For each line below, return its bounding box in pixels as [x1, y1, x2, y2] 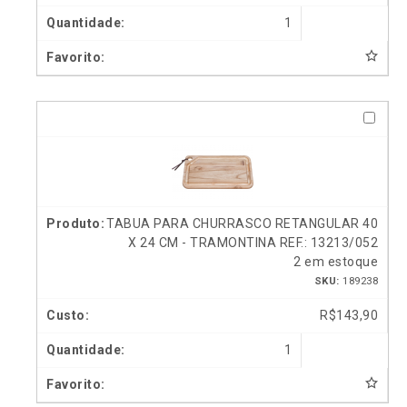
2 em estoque [293, 253, 378, 269]
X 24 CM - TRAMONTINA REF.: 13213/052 [128, 234, 378, 250]
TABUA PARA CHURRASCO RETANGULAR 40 [106, 215, 378, 231]
